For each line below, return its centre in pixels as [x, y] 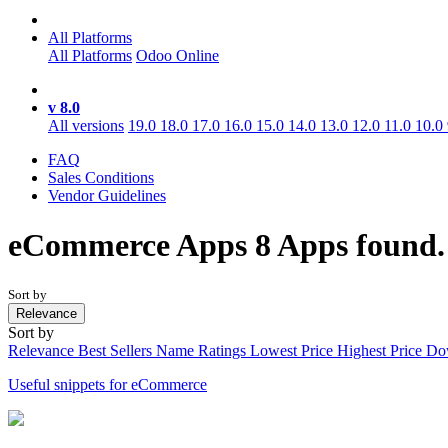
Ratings [224, 351]
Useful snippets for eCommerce [107, 385]
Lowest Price [293, 351]
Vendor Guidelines [107, 196]
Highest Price [381, 351]
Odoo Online [177, 56]
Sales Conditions [101, 178]
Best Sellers [117, 351]
